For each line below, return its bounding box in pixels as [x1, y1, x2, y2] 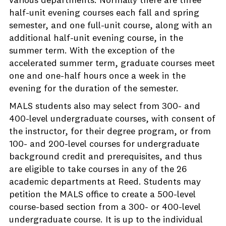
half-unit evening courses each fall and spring [9, 9, 199, 18]
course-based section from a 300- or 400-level [9, 203, 201, 212]
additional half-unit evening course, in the [9, 34, 183, 43]
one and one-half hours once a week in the [9, 72, 186, 81]
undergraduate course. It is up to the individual [9, 215, 203, 224]
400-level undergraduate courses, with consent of [9, 115, 215, 124]
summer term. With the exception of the [9, 46, 175, 55]
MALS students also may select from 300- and [9, 102, 200, 111]
